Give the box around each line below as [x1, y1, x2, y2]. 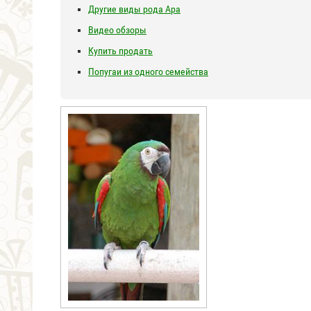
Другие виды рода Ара [88, 3, 180, 15]
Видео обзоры [88, 24, 146, 35]
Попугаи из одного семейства [88, 66, 208, 77]
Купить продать [88, 45, 153, 56]
